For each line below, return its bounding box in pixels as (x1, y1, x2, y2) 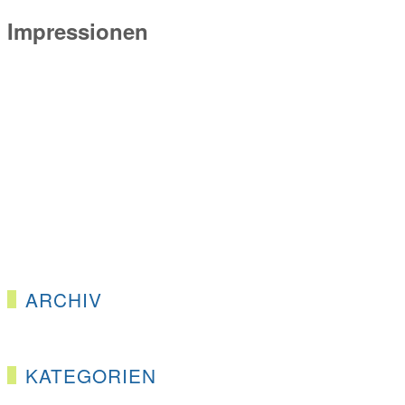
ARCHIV (25, 285, 103, 313)
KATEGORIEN (25, 361, 157, 389)
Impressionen (7, 14, 148, 46)
